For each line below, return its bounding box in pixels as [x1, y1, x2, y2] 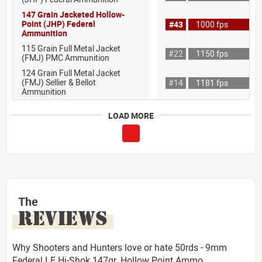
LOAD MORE [108, 109, 154, 121]
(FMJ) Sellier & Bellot [22, 76, 96, 88]
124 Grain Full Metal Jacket [22, 67, 120, 78]
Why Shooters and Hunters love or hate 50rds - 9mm [12, 240, 227, 254]
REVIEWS [18, 205, 108, 230]
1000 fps [196, 18, 228, 30]
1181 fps [196, 77, 228, 88]
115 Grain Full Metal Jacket [22, 42, 120, 54]
